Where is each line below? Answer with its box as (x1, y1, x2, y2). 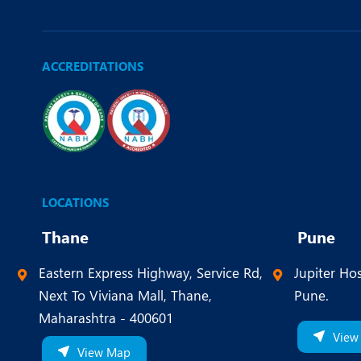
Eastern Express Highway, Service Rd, (39, 263, 263, 282)
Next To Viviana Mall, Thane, (39, 286, 212, 305)
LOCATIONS (42, 194, 109, 211)
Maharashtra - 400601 (39, 309, 173, 327)
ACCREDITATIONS (42, 58, 143, 75)
